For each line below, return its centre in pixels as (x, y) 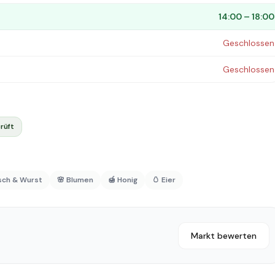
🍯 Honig (123, 180)
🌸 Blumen (75, 180)
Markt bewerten (224, 235)
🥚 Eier (164, 180)
